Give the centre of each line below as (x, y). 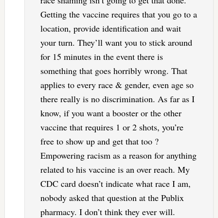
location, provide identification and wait (110, 28)
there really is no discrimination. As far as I (117, 99)
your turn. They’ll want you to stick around (116, 43)
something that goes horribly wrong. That (114, 71)
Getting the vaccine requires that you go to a (118, 14)
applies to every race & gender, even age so (117, 85)
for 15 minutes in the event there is (101, 57)
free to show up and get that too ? (99, 141)
